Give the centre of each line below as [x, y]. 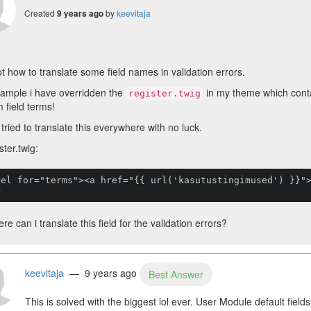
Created [40, 13]
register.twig [164, 93]
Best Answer [176, 274]
